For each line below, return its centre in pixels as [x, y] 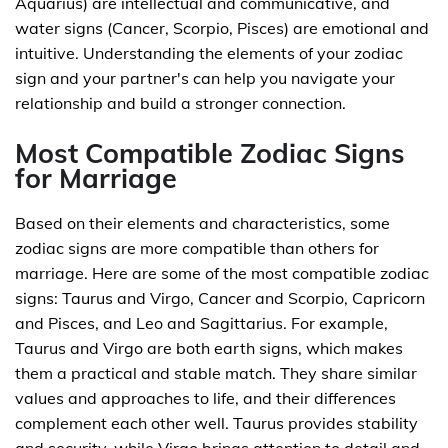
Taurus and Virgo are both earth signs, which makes [209, 348]
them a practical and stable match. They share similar [216, 373]
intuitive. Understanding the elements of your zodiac [209, 53]
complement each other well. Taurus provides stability [216, 423]
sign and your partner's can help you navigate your [205, 78]
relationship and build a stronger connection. [180, 103]
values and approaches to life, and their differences [205, 398]
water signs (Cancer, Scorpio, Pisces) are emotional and [222, 28]
